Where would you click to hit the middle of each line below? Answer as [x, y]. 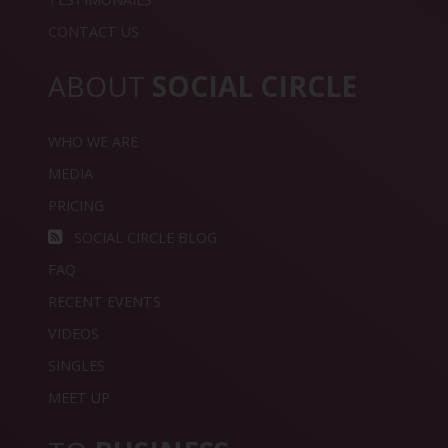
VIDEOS [73, 334]
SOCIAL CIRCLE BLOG [143, 238]
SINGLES [76, 366]
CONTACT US [93, 32]
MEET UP [79, 398]
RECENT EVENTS [104, 302]
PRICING [76, 206]
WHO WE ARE [93, 142]
